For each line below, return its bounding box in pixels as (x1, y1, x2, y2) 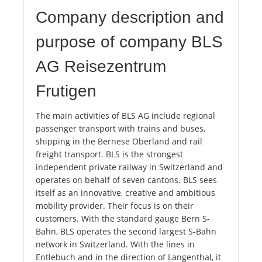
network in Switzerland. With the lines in (36, 239, 195, 250)
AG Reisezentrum (36, 57, 166, 76)
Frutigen (36, 82, 96, 101)
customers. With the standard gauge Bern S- (36, 213, 210, 225)
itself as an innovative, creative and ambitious (36, 187, 215, 199)
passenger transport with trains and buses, (36, 123, 205, 135)
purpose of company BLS (36, 33, 223, 51)
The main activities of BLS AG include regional (36, 110, 215, 122)
